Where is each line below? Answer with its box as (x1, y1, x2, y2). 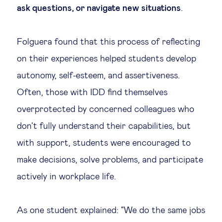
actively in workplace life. (17, 172, 116, 181)
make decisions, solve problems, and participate (17, 156, 203, 165)
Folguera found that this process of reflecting (17, 38, 200, 47)
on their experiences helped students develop (17, 55, 196, 63)
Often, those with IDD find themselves (17, 88, 167, 97)
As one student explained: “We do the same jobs (17, 206, 205, 215)
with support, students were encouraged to (17, 139, 191, 148)
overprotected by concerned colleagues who (17, 105, 194, 114)
